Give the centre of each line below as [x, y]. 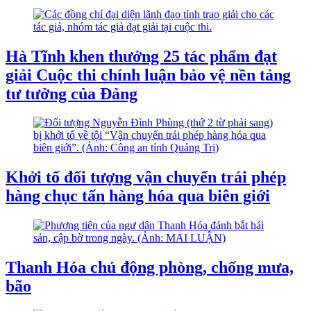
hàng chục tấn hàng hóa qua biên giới [138, 196]
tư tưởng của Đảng [72, 93]
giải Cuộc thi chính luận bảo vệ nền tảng [148, 75]
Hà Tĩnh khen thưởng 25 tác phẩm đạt [141, 56]
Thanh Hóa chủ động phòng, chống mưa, [150, 268]
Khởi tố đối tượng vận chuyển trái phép [146, 177]
